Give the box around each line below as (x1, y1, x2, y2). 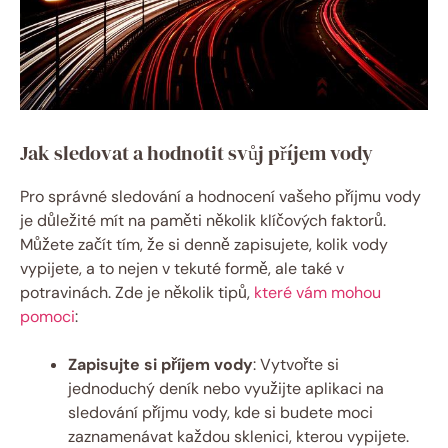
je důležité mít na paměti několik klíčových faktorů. (20, 210, 386, 232)
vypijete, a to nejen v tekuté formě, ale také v (20, 258, 344, 280)
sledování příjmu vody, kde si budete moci (68, 402, 373, 424)
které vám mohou (254, 282, 381, 304)
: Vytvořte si (253, 354, 339, 376)
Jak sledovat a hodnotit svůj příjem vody (20, 139, 373, 168)
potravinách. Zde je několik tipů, (20, 282, 254, 304)
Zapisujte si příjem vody (68, 354, 253, 376)
